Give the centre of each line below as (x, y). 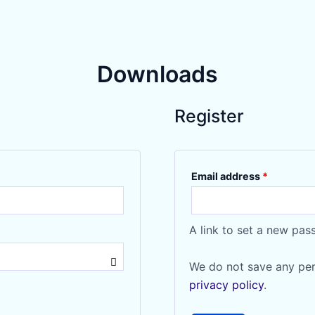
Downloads (157, 75)
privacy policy (226, 284)
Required (290, 176)
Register (209, 116)
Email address (227, 176)
